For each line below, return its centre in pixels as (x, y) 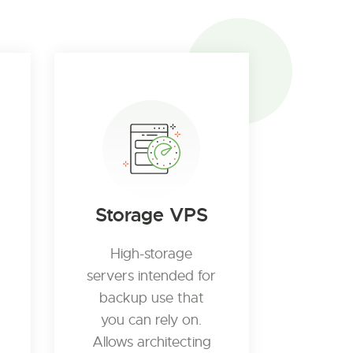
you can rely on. (152, 320)
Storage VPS (151, 215)
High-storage (152, 254)
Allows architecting (151, 342)
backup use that (151, 298)
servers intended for (152, 276)
